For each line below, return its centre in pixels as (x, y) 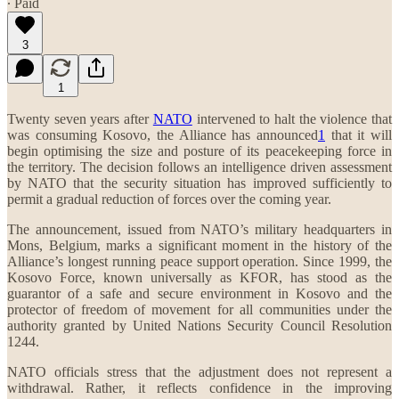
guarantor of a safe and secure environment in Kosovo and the (199, 293)
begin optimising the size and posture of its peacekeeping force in (199, 151)
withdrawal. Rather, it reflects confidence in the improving (199, 387)
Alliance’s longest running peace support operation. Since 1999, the (199, 261)
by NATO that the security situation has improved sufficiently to (199, 183)
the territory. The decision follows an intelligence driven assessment (199, 167)
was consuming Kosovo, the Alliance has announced (163, 134)
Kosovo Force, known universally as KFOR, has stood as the (199, 277)
